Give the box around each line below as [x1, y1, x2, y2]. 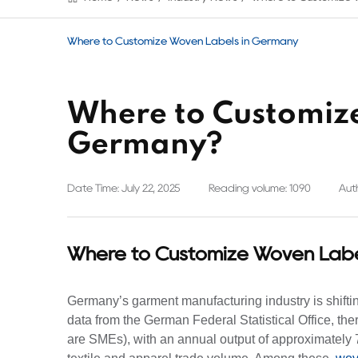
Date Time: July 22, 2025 [67, 183, 181, 193]
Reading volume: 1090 [209, 183, 311, 193]
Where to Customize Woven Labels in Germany [67, 35, 299, 46]
